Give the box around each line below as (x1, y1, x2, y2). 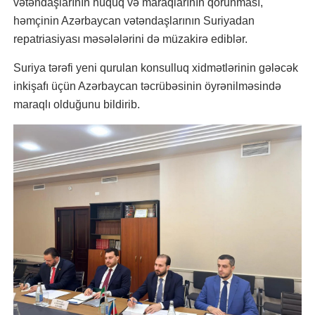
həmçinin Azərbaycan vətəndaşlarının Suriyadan (13, 15, 255, 27)
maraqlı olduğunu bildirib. (13, 98, 140, 110)
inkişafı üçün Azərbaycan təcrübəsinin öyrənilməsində (13, 80, 281, 92)
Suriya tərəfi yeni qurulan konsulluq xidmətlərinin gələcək (13, 62, 298, 74)
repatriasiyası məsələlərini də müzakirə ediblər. (13, 33, 247, 45)
